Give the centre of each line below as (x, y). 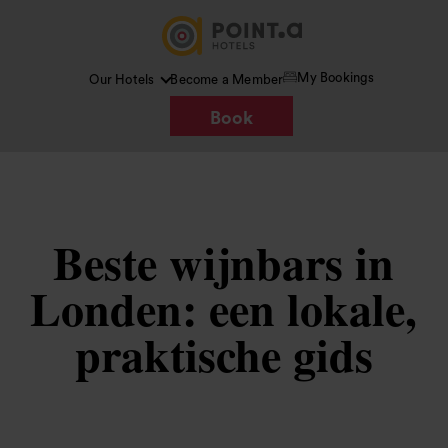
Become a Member (227, 79)
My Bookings (336, 77)
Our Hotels (122, 79)
